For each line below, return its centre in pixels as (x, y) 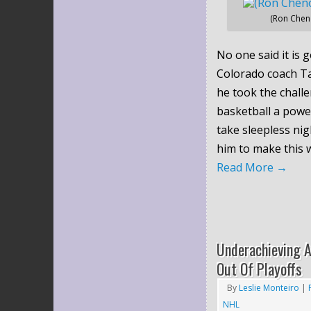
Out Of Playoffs (259, 268)
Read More (246, 167)
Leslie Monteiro (269, 287)
